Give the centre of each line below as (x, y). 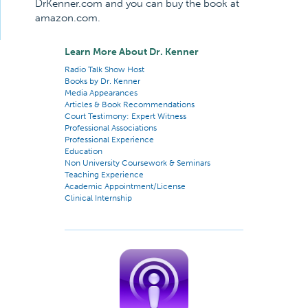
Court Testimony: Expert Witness (125, 116)
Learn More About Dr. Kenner (132, 52)
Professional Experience (109, 140)
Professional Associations (111, 128)
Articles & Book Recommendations (130, 104)
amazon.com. (68, 18)
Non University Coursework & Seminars (137, 163)
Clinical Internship (98, 198)
